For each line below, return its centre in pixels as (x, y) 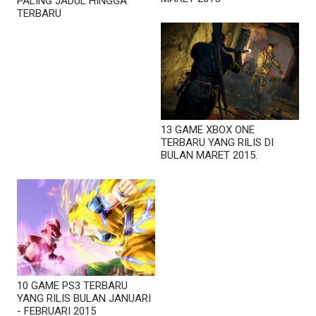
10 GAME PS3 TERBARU (72, 285)
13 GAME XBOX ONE (208, 129)
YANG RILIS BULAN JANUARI (84, 298)
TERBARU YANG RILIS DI (217, 142)
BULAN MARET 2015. (209, 155)
